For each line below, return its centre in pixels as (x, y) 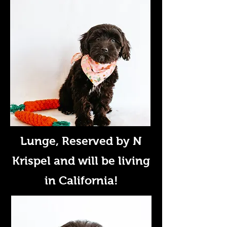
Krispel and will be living (81, 161)
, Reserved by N (99, 141)
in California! (81, 180)
